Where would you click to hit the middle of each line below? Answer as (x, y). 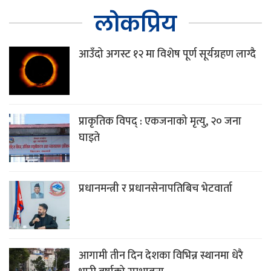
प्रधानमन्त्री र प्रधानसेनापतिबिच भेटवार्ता (155, 189)
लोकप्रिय (135, 24)
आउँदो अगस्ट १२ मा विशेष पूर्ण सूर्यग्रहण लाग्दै (167, 55)
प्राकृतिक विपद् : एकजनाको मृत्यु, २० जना (160, 122)
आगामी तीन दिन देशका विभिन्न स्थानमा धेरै (161, 256)
